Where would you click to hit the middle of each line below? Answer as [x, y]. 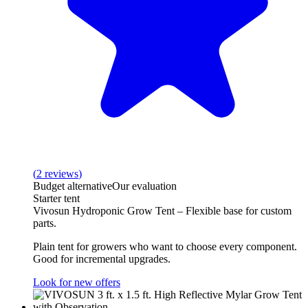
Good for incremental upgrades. [102, 258]
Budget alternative [73, 186]
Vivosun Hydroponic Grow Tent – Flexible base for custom [162, 210]
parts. [45, 223]
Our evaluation [144, 186]
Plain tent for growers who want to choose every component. [165, 246]
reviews [62, 173]
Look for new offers [77, 282]
